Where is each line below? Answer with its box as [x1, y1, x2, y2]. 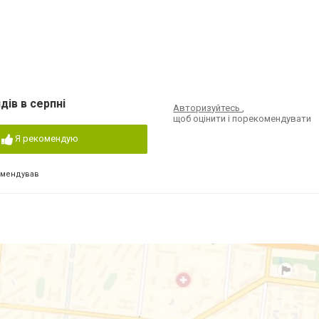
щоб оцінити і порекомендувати [173, 113, 312, 124]
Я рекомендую [14, 133, 78, 144]
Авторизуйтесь [173, 103, 243, 113]
